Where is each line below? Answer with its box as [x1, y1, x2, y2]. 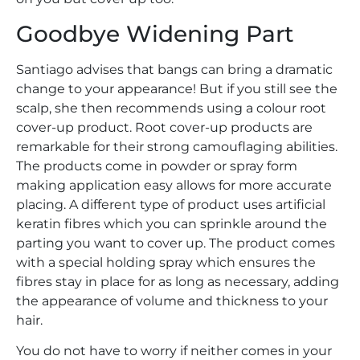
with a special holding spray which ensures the [16, 254, 316, 270]
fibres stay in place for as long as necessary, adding [16, 273, 339, 289]
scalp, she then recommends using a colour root [16, 100, 326, 116]
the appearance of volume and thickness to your [16, 292, 328, 309]
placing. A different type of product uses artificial [16, 196, 325, 212]
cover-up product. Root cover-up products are [16, 119, 313, 135]
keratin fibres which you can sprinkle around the [16, 215, 327, 231]
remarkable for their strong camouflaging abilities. [16, 138, 337, 154]
